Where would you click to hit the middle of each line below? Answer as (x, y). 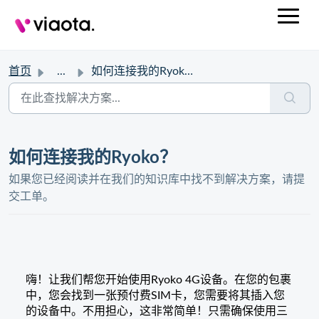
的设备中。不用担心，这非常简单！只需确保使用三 (157, 311)
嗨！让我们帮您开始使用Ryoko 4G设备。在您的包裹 (158, 280)
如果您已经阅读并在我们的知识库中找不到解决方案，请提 (157, 179)
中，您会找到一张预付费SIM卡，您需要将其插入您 (155, 296)
